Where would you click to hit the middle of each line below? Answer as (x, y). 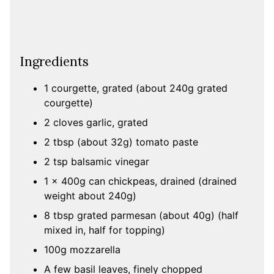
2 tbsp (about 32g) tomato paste (121, 142)
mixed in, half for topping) (105, 230)
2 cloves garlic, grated (96, 123)
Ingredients (54, 62)
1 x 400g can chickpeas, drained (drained (140, 181)
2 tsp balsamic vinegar (97, 162)
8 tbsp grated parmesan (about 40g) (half (141, 216)
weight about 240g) (90, 196)
